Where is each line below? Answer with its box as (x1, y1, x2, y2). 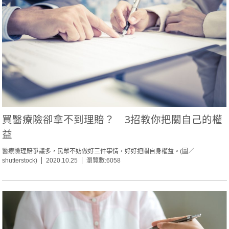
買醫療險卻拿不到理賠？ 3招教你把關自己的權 (2, 112, 223, 127)
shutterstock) (2, 157, 38, 165)
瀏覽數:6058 (86, 157, 121, 165)
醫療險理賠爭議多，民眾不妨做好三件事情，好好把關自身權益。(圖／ (2, 148, 195, 155)
